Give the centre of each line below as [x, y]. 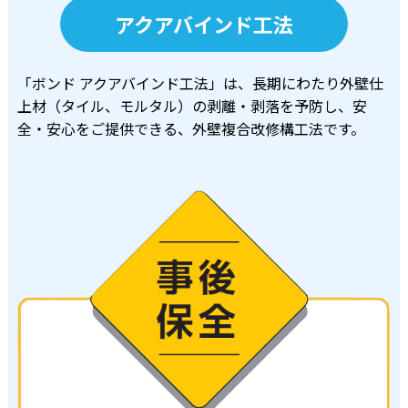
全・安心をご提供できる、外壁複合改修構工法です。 [191, 129]
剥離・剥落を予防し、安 [286, 106]
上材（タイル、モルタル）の [112, 106]
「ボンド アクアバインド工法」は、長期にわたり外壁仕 [200, 83]
